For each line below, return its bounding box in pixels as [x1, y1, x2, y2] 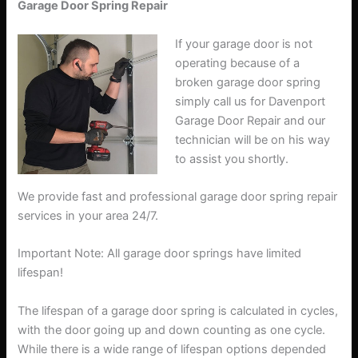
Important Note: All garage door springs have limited [18, 246, 302, 261]
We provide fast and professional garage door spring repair [18, 189, 338, 204]
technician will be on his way [175, 132, 331, 147]
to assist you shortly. [175, 151, 289, 166]
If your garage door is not [175, 36, 313, 51]
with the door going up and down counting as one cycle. [18, 322, 326, 337]
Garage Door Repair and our [175, 113, 326, 128]
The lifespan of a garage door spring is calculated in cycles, [18, 303, 339, 318]
